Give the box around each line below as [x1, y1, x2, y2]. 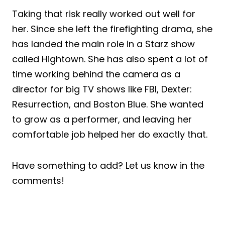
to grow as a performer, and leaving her [12, 113, 192, 126]
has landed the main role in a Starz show [12, 37, 195, 50]
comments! [12, 174, 64, 187]
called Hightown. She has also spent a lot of [12, 52, 208, 65]
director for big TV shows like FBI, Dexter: [12, 82, 192, 95]
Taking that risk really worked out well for [12, 7, 195, 20]
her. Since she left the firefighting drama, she [12, 22, 212, 35]
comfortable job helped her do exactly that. [12, 128, 207, 141]
